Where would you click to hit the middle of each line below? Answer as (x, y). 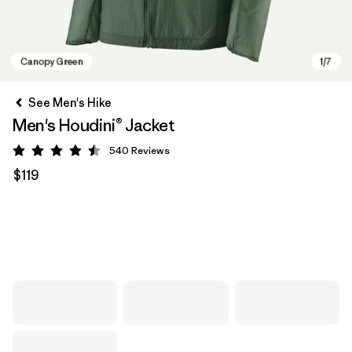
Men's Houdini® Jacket (94, 125)
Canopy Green (74, 238)
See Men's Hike (70, 103)
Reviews (150, 150)
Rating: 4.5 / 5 (94, 153)
